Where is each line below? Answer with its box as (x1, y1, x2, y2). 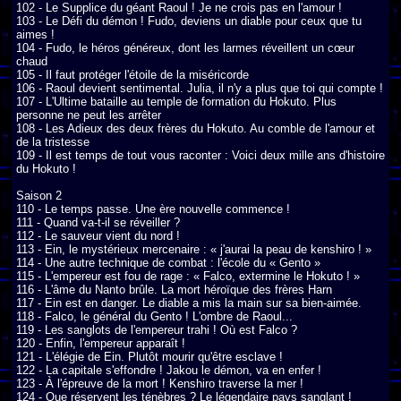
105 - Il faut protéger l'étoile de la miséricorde (16, 67, 249, 81)
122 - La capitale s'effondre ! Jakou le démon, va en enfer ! (16, 363, 321, 377)
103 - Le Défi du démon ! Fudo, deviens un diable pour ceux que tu (16, 13, 362, 28)
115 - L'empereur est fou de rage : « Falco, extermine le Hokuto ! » (16, 269, 360, 283)
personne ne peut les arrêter (16, 107, 161, 122)
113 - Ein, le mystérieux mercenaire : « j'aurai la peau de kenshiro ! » (16, 242, 371, 256)
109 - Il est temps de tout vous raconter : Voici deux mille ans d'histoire (16, 148, 385, 162)
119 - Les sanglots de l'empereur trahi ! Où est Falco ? (16, 322, 297, 337)
